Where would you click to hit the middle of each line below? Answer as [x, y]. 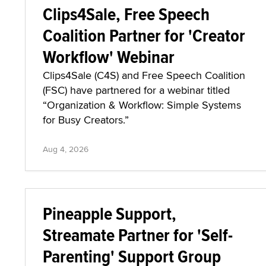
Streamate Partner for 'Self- [138, 235]
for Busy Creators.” [86, 120]
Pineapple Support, [110, 213]
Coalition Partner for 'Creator [144, 35]
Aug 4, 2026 [66, 149]
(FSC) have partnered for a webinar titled [136, 90]
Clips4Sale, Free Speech [126, 14]
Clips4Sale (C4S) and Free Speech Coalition [144, 75]
